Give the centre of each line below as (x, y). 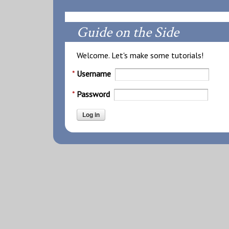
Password (94, 94)
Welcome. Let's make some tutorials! (140, 55)
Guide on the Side (128, 33)
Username (94, 74)
